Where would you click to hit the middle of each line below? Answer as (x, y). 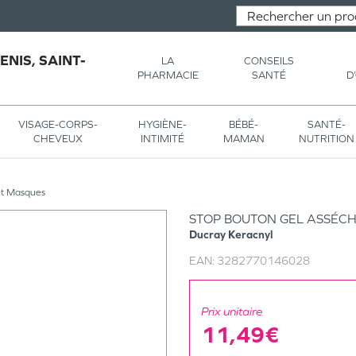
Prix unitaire (232, 311)
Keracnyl (250, 234)
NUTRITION (326, 138)
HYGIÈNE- (163, 124)
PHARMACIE (168, 75)
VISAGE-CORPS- (58, 124)
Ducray (207, 234)
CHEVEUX (58, 138)
